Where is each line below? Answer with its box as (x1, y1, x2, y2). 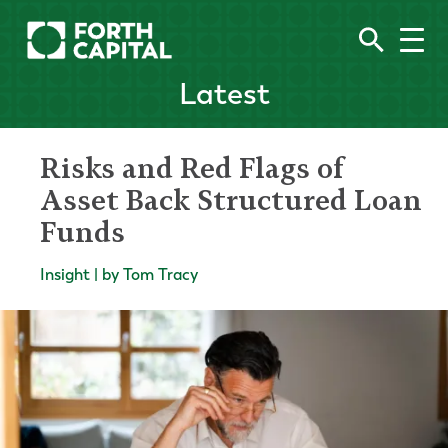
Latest (178, 76, 270, 112)
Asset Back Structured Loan (40, 183, 422, 217)
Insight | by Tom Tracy (40, 265, 198, 284)
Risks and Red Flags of (40, 151, 344, 185)
